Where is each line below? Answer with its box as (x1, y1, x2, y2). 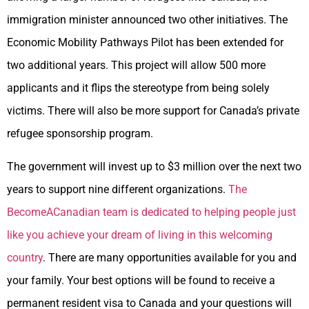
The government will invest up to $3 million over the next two (7, 159, 301, 173)
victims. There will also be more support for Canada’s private (7, 104, 299, 118)
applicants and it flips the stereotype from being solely (7, 81, 270, 95)
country (7, 250, 43, 264)
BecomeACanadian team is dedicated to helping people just (7, 205, 296, 219)
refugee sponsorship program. (7, 127, 156, 141)
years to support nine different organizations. (7, 182, 228, 196)
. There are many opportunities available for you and (43, 250, 297, 264)
